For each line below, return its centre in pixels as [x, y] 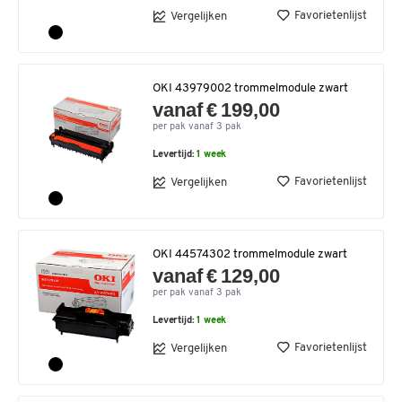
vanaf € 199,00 [217, 110]
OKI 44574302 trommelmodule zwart [250, 254]
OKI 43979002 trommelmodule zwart [250, 88]
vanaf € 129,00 [217, 276]
